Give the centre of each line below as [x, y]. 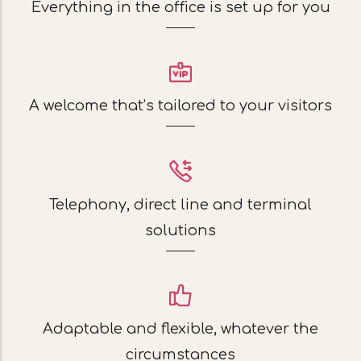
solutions [180, 231]
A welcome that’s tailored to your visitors [180, 106]
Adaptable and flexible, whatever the [180, 329]
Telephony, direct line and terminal [180, 205]
